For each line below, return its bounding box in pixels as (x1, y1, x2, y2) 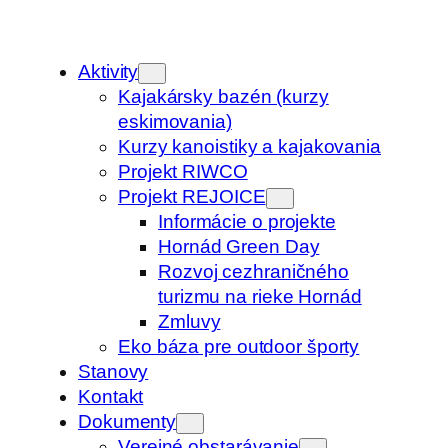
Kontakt (78, 385, 144, 407)
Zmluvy (158, 310, 221, 332)
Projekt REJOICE (118, 185, 266, 207)
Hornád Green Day (158, 235, 320, 257)
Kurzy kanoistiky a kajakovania (118, 135, 381, 157)
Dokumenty (78, 410, 177, 432)
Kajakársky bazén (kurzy (118, 85, 329, 107)
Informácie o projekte (158, 210, 336, 232)
